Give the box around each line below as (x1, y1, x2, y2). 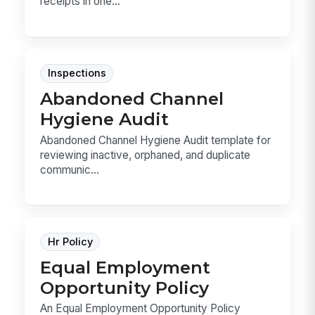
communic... (40, 162, 100, 176)
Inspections (47, 67, 106, 80)
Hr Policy (47, 235, 93, 248)
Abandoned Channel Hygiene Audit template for (40, 133, 271, 147)
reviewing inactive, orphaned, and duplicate (40, 148, 251, 162)
